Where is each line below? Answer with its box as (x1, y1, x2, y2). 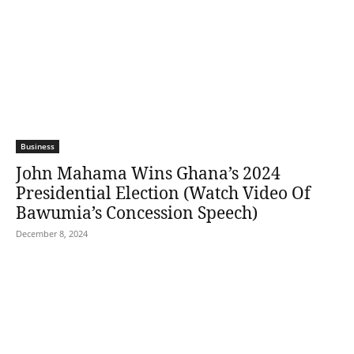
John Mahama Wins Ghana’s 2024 (16, 162, 281, 184)
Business (21, 141, 55, 152)
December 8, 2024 (16, 228, 88, 239)
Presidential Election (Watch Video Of (16, 182, 311, 204)
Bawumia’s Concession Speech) (16, 201, 258, 224)
